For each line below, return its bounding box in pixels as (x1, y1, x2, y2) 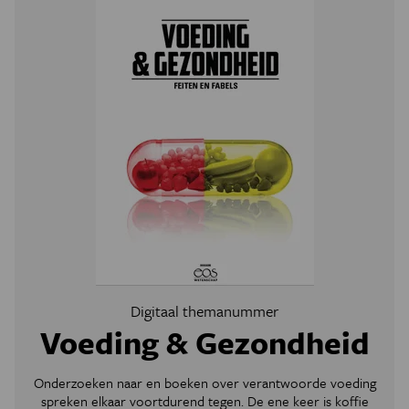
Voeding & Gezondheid (39, 320, 370, 364)
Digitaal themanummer (131, 299, 278, 322)
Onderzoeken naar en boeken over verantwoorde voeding (33, 372, 376, 393)
